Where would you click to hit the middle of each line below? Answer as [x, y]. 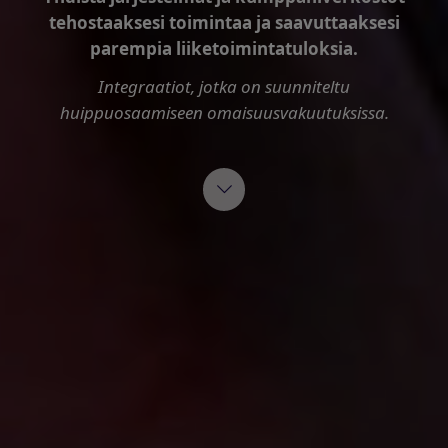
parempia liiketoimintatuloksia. [224, 49]
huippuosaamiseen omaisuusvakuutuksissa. [224, 113]
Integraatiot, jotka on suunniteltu [224, 87]
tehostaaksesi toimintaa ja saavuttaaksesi [224, 23]
